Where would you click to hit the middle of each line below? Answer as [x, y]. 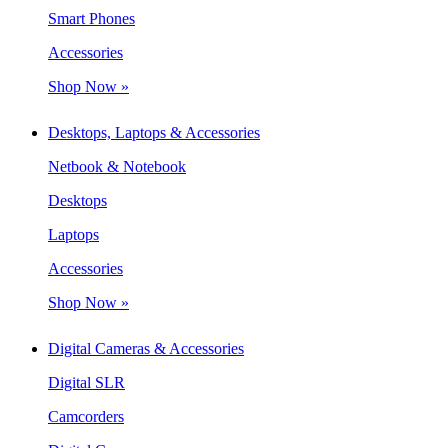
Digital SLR [86, 382]
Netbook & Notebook [117, 166]
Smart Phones [91, 18]
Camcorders [86, 416]
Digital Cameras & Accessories [146, 348]
